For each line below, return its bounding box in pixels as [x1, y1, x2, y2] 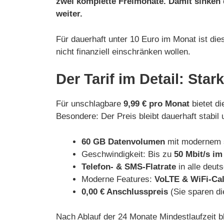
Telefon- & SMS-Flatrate [81, 161, 176, 171]
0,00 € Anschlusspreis [81, 186, 168, 196]
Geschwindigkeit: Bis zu [81, 149, 174, 159]
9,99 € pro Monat [123, 99, 189, 108]
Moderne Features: [81, 174, 154, 184]
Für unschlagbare [56, 99, 123, 108]
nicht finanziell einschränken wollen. [56, 46, 190, 56]
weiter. [56, 9, 82, 18]
